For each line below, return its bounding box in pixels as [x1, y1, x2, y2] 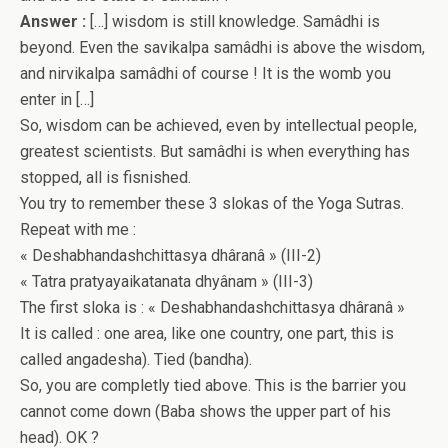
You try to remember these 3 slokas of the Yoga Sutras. [20, 194, 404, 213]
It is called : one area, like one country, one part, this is [20, 324, 394, 343]
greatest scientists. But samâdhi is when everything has [20, 142, 410, 161]
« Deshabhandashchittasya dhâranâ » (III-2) [20, 246, 321, 265]
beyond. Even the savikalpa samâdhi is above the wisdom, [20, 38, 425, 57]
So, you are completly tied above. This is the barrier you [20, 376, 406, 395]
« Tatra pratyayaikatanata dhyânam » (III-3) [20, 272, 313, 291]
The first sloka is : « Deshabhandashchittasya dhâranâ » [20, 298, 405, 317]
